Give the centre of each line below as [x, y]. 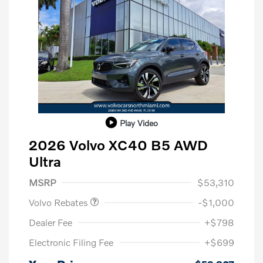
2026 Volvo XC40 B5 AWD [118, 145]
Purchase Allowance [79, 170]
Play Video [139, 123]
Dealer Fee [50, 222]
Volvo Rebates [60, 203]
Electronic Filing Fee [71, 242]
